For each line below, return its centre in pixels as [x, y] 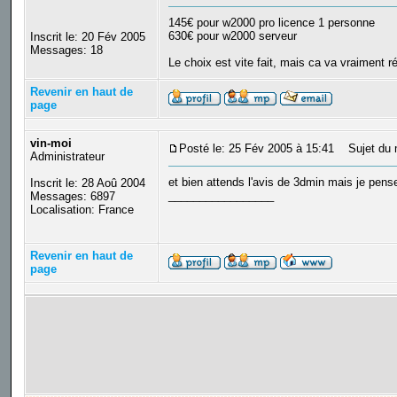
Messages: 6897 [72, 197]
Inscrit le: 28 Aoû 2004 [87, 183]
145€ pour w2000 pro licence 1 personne [271, 23]
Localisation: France [82, 210]
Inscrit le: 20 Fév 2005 [87, 37]
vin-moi [51, 144]
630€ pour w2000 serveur [232, 36]
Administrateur [67, 157]
